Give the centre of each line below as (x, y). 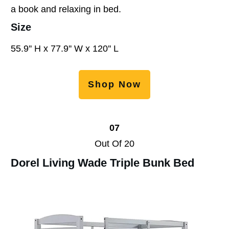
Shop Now (114, 84)
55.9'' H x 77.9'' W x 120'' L (65, 48)
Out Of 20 (114, 143)
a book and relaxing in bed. (66, 9)
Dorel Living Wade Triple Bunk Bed (102, 163)
